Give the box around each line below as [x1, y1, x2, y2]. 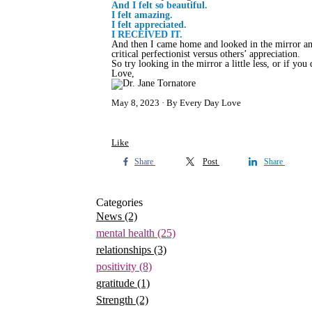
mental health [96, 227, 157, 239]
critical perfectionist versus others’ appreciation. [111, 49, 300, 59]
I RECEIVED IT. [111, 29, 185, 40]
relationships [96, 244, 154, 256]
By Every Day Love [166, 97, 241, 108]
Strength [96, 294, 136, 306]
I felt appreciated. [111, 19, 189, 30]
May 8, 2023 [111, 97, 159, 108]
